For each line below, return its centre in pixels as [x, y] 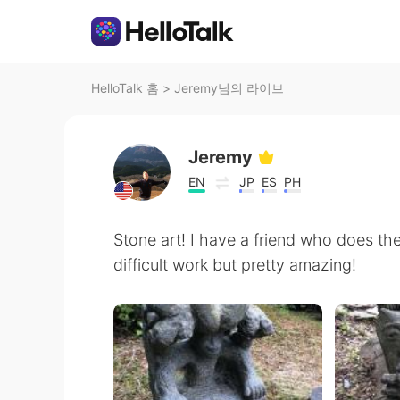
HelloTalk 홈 [125, 88]
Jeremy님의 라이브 [229, 88]
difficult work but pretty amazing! [235, 265]
